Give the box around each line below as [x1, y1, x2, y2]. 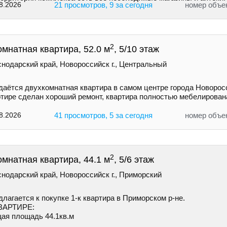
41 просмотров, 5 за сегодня [54, 111, 153, 120]
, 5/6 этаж [114, 155, 154, 165]
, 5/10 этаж [114, 44, 159, 55]
